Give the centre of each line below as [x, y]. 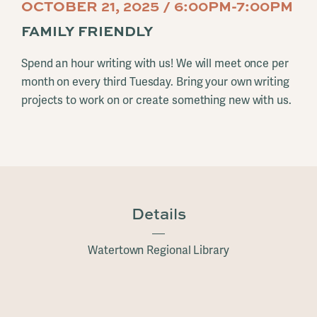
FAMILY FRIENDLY [87, 31]
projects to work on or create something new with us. [156, 101]
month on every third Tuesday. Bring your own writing [155, 82]
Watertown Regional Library [158, 251]
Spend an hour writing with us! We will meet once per [155, 64]
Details [158, 214]
